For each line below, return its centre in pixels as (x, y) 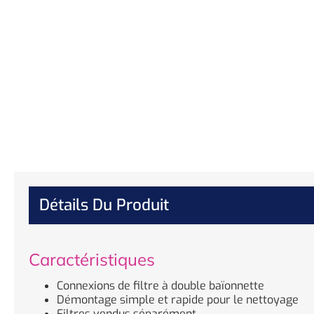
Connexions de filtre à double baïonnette (161, 285)
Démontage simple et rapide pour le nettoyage (178, 299)
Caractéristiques (92, 259)
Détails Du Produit (104, 205)
